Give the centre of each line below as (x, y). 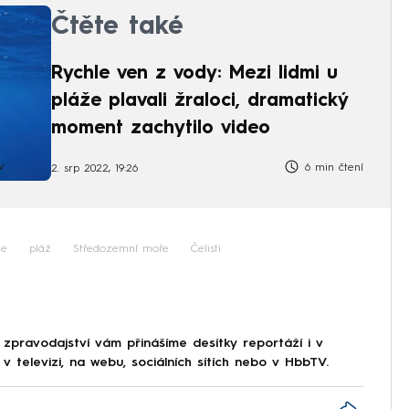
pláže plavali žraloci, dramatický (200, 101)
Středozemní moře (121, 250)
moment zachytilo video (161, 128)
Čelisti (206, 250)
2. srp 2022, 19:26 (94, 169)
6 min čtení (332, 168)
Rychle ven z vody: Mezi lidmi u (194, 73)
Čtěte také (117, 27)
